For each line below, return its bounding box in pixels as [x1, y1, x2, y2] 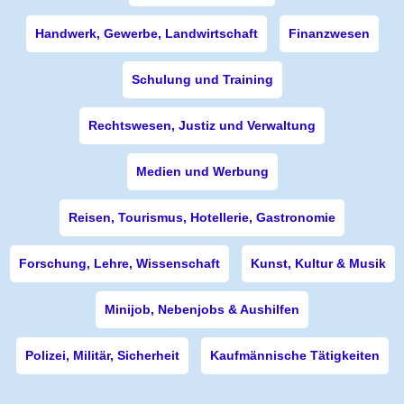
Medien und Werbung [135, 164, 269, 179]
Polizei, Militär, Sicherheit [24, 348, 179, 363]
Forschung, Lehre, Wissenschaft [18, 256, 220, 271]
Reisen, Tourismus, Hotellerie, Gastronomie [69, 210, 335, 225]
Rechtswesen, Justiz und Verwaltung [88, 118, 316, 133]
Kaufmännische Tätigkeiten [209, 348, 380, 363]
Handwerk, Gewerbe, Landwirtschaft [34, 26, 258, 41]
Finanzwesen [288, 26, 370, 41]
